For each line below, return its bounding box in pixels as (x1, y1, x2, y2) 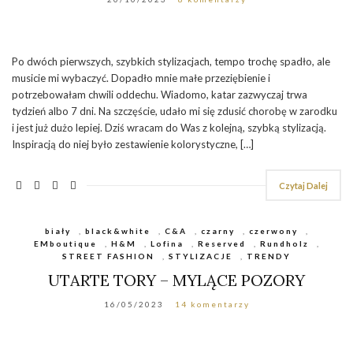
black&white (84, 225, 150, 236)
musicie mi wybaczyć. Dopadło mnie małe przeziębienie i (12, 71, 270, 84)
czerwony (248, 225, 298, 236)
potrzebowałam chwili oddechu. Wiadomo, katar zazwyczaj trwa (12, 87, 307, 101)
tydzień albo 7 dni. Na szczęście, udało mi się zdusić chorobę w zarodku (12, 104, 337, 117)
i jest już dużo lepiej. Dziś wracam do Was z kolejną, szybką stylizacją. (12, 121, 326, 134)
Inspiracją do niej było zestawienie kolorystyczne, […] (12, 137, 254, 150)
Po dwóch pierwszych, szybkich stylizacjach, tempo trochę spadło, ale (12, 54, 330, 68)
